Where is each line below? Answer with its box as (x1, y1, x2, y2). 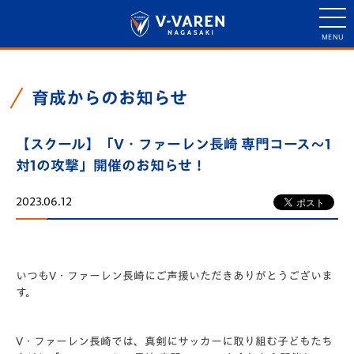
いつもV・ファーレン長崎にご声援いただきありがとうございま (16, 270, 333, 281)
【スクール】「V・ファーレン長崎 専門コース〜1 (16, 137, 331, 151)
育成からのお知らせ (32, 89, 187, 107)
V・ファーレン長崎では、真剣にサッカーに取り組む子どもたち (16, 336, 333, 347)
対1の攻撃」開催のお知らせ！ (16, 158, 206, 172)
